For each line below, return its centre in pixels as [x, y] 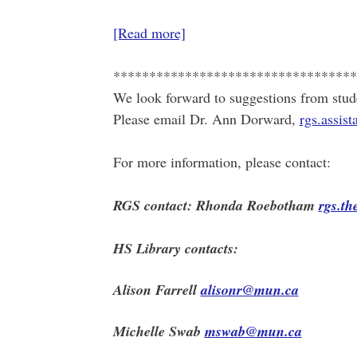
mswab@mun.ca [253, 331]
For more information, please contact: [222, 162]
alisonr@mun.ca [249, 290]
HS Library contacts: [175, 248]
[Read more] [149, 33]
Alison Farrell [157, 290]
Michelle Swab [159, 331]
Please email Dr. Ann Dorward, [206, 119]
